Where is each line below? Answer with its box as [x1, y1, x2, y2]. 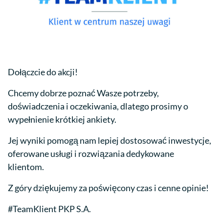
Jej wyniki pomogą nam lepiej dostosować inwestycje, [8, 135, 211, 146]
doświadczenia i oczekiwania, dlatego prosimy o [8, 101, 188, 112]
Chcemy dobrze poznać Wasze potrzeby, [8, 88, 159, 99]
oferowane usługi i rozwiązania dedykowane [8, 148, 174, 159]
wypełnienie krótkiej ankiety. [8, 114, 116, 125]
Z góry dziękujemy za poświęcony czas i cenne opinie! [8, 182, 209, 194]
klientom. [8, 161, 44, 173]
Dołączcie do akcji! [8, 66, 78, 78]
